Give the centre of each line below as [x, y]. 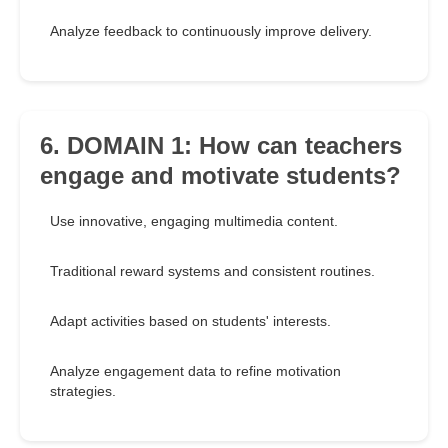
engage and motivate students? [220, 176]
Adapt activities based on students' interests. [190, 321]
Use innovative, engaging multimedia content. [194, 221]
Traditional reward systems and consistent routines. [212, 271]
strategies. [83, 391]
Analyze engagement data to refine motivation [195, 371]
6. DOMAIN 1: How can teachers [221, 146]
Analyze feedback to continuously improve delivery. [211, 31]
